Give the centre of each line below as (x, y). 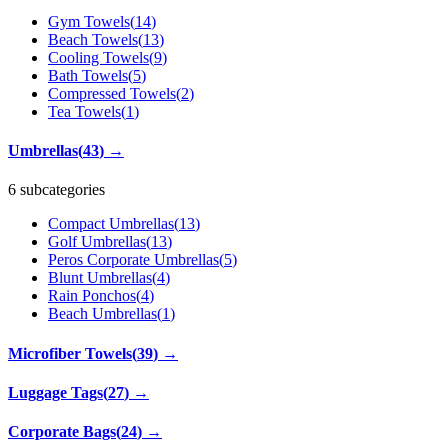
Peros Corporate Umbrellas (133, 260)
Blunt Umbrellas (100, 278)
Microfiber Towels (70, 353)
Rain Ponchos (92, 296)
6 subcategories (56, 190)
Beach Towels (93, 39)
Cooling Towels (98, 57)
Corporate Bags (62, 432)
